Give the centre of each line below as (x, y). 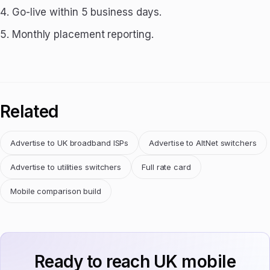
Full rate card (166, 167)
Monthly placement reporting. (83, 35)
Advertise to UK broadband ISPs (70, 143)
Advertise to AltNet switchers (203, 143)
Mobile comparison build (56, 191)
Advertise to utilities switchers (66, 167)
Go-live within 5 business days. (87, 12)
